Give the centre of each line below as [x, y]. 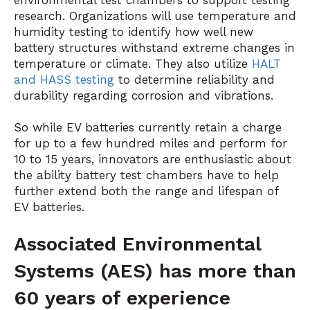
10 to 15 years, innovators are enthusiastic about [153, 159]
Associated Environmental [137, 244]
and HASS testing [64, 80]
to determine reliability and [194, 80]
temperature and [247, 16]
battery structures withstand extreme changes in [154, 48]
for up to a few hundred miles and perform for [151, 143]
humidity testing [61, 32]
